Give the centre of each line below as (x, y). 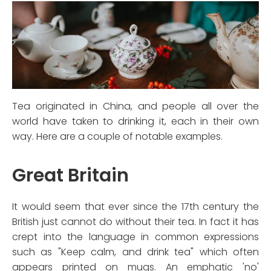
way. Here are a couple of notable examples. (117, 137)
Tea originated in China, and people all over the (135, 106)
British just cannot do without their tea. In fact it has (135, 222)
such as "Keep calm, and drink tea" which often (135, 252)
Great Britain (70, 176)
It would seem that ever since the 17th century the (135, 207)
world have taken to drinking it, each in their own (135, 122)
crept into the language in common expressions (135, 237)
